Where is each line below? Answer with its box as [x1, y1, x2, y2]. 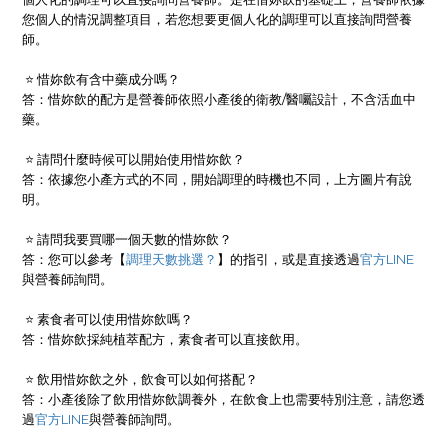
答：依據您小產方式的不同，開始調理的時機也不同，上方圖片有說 [22, 170, 412, 187]
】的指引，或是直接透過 [217, 250, 360, 267]
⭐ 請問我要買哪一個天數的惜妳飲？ [22, 230, 235, 247]
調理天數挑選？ [126, 250, 217, 267]
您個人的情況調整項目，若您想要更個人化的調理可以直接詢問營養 [22, 10, 412, 27]
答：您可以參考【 [22, 250, 126, 267]
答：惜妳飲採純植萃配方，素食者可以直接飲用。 [22, 330, 311, 347]
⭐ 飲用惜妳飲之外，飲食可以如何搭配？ [22, 370, 261, 387]
